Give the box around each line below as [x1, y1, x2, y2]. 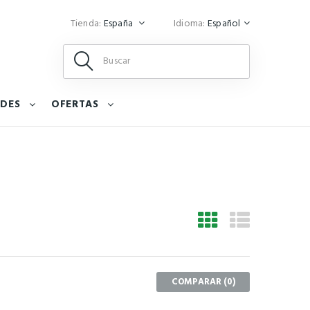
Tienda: [70, 16, 102, 32]
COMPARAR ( [171, 275, 227, 290]
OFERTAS [51, 96, 99, 113]
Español [207, 16, 241, 32]
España [103, 16, 136, 32]
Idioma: [173, 16, 206, 32]
